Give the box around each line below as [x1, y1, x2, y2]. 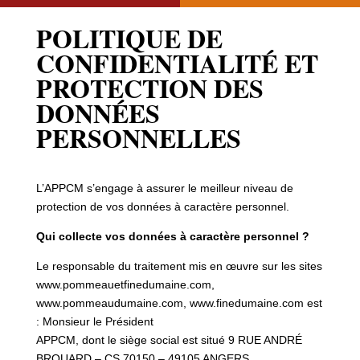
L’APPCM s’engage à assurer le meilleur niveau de [35, 181, 293, 194]
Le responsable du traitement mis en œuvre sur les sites [35, 259, 322, 272]
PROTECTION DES [35, 68, 264, 107]
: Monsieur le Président [35, 314, 153, 328]
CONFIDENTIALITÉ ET [35, 43, 318, 82]
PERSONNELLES [35, 118, 241, 157]
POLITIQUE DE [35, 18, 223, 57]
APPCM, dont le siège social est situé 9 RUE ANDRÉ [35, 333, 302, 346]
